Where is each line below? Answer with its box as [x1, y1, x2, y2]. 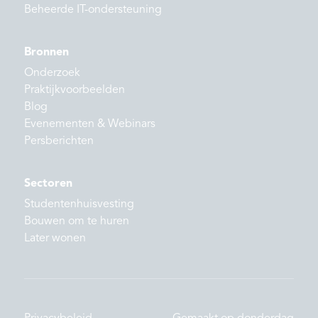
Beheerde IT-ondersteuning [24, 4, 162, 16]
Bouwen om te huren [24, 216, 129, 228]
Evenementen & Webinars [24, 119, 155, 131]
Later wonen [24, 233, 86, 245]
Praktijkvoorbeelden [24, 84, 125, 97]
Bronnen [24, 47, 69, 59]
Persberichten [24, 136, 94, 148]
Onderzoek [24, 67, 80, 79]
